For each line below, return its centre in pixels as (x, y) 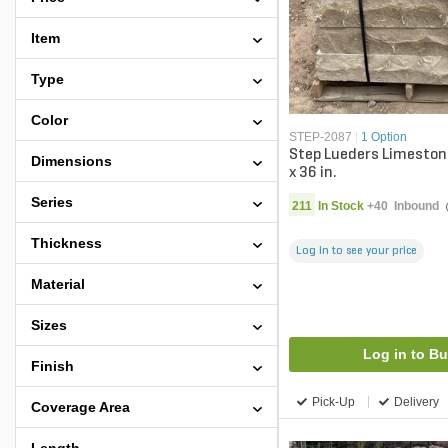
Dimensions (71, 161)
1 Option (383, 136)
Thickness (66, 243)
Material (58, 284)
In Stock (339, 205)
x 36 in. (312, 172)
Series (52, 202)
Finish (52, 366)
